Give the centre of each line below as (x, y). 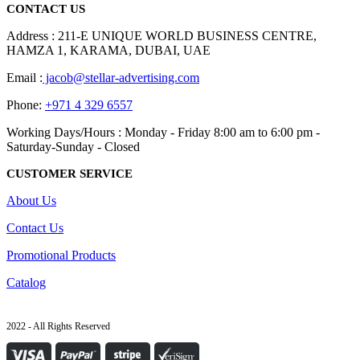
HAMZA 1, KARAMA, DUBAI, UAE (108, 51)
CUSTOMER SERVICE (70, 174)
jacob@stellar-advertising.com (121, 78)
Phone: (26, 105)
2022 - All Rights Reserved (58, 327)
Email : (25, 78)
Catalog (26, 283)
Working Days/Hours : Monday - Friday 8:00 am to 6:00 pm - (163, 133)
